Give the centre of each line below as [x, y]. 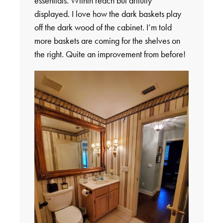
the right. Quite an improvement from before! [110, 54]
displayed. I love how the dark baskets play [108, 13]
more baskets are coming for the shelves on [107, 40]
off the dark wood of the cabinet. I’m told [103, 27]
